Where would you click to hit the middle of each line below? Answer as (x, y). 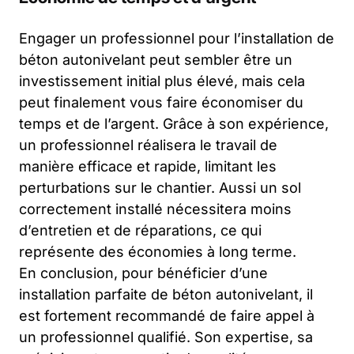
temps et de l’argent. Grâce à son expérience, (174, 123)
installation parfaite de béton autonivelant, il (166, 294)
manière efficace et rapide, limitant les (148, 166)
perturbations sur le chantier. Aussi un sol (160, 187)
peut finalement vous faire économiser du (161, 102)
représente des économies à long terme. (158, 251)
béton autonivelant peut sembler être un (156, 59)
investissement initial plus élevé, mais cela (162, 81)
